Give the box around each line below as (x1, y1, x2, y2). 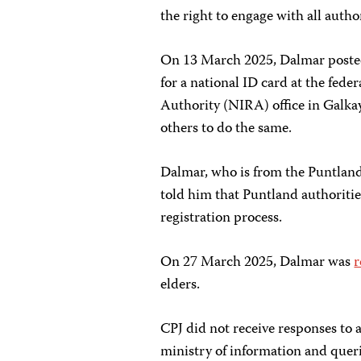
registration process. (160, 206, 283, 230)
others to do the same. (160, 117, 293, 141)
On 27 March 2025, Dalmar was (160, 251, 355, 275)
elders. (160, 273, 201, 297)
